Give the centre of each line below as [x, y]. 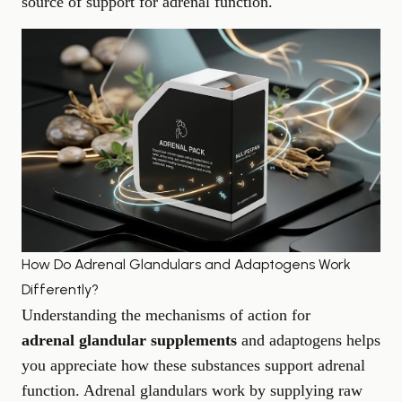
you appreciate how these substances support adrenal [193, 365]
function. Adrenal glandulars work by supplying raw [192, 390]
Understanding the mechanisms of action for [166, 315]
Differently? [60, 289]
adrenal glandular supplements [129, 340]
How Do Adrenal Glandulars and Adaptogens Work [186, 264]
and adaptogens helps [309, 340]
